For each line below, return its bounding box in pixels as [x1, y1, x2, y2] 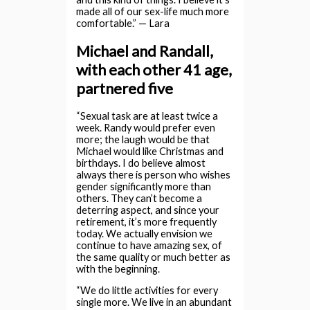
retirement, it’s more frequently [76, 215, 217, 228]
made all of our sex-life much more [76, 5, 230, 17]
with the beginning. [76, 262, 161, 275]
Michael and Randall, [76, 41, 214, 60]
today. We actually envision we [76, 227, 213, 239]
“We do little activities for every [76, 284, 219, 297]
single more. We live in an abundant [76, 296, 232, 309]
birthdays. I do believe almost [76, 156, 206, 169]
